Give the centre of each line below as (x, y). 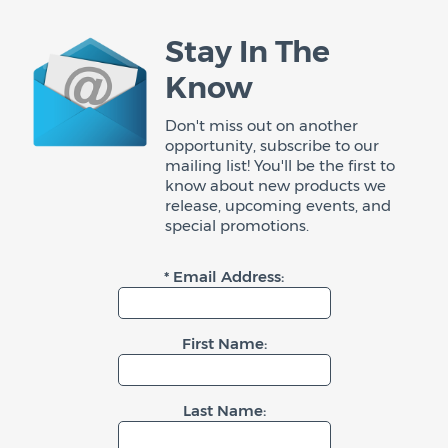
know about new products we (275, 185)
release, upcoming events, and (278, 205)
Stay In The (247, 51)
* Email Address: (224, 276)
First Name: (224, 343)
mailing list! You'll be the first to (280, 165)
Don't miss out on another (261, 125)
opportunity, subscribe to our (272, 145)
